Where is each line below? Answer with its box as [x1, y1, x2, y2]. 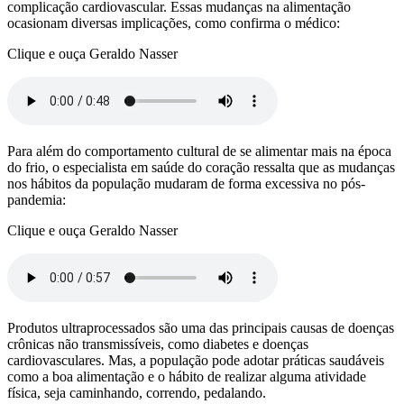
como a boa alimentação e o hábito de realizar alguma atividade [7, 368, 366, 384]
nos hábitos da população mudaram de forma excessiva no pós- [7, 175, 365, 191]
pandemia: [7, 191, 66, 207]
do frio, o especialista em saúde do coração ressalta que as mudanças [7, 159, 395, 175]
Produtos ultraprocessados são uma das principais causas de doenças [7, 319, 394, 335]
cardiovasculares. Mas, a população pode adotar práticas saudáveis [7, 352, 384, 368]
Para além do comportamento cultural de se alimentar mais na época [7, 142, 391, 159]
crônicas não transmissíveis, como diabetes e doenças [7, 335, 308, 352]
